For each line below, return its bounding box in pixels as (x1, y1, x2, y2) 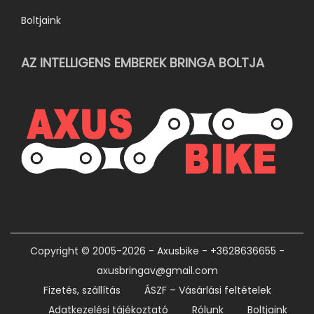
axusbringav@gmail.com (96, 264, 218, 278)
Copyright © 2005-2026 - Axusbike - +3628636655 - (29, 244, 285, 259)
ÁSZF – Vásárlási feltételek (144, 283, 271, 298)
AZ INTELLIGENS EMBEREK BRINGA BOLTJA (21, 53, 264, 71)
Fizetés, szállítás (43, 283, 121, 298)
